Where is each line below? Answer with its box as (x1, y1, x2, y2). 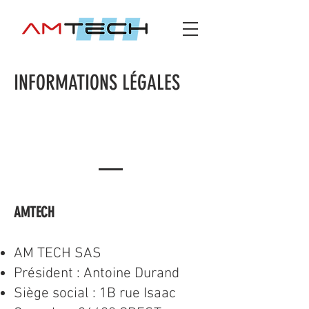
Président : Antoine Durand (14, 265, 179, 282)
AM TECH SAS (14, 245, 101, 262)
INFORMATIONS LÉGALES (14, 70, 180, 95)
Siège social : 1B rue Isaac (14, 285, 176, 302)
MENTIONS (41, 105, 180, 128)
